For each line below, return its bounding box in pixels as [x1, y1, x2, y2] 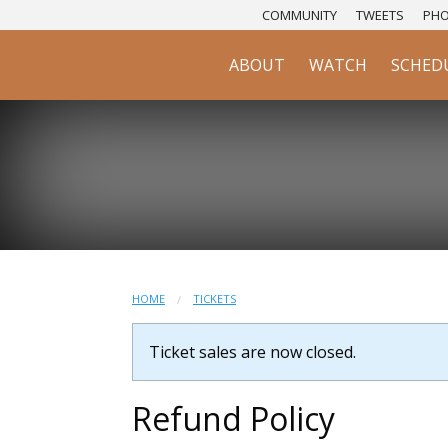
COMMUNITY [261, 6, 337, 24]
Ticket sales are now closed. [149, 341, 356, 363]
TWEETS [355, 6, 404, 24]
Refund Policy [132, 397, 335, 440]
